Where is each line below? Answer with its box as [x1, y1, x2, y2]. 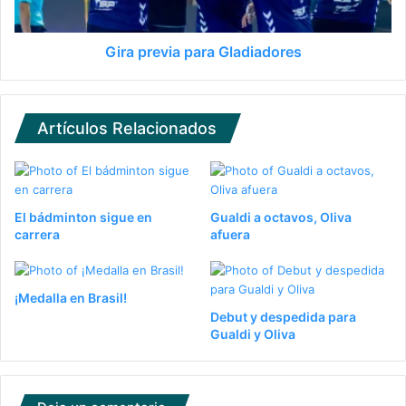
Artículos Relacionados [37, 118, 217, 138]
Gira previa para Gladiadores [104, 42, 302, 61]
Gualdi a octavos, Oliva [210, 208, 352, 225]
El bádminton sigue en [14, 208, 152, 225]
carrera [14, 226, 60, 242]
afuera [210, 226, 250, 242]
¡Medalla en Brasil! [14, 289, 127, 305]
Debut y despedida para [210, 308, 356, 324]
